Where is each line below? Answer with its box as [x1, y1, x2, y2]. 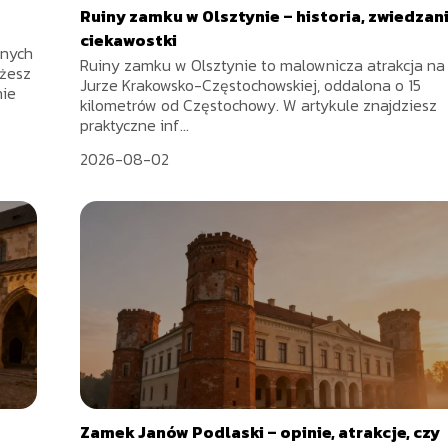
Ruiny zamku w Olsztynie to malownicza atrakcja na [80, 53, 446, 78]
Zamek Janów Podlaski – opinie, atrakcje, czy [80, 420, 441, 445]
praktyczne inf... [80, 113, 190, 138]
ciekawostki [80, 28, 178, 53]
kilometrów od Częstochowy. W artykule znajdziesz [80, 93, 438, 118]
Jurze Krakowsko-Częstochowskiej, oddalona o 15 [80, 73, 422, 98]
